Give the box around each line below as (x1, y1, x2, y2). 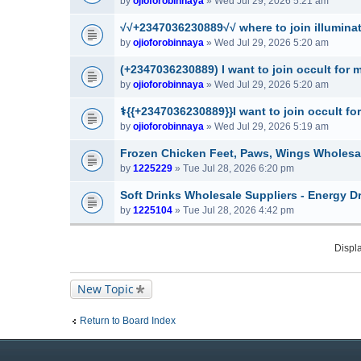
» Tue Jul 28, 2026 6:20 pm (172, 163, 294, 174)
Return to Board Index (80, 315, 176, 326)
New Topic (77, 281, 134, 297)
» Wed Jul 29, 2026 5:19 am (204, 121, 329, 132)
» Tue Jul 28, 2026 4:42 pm (172, 205, 294, 216)
